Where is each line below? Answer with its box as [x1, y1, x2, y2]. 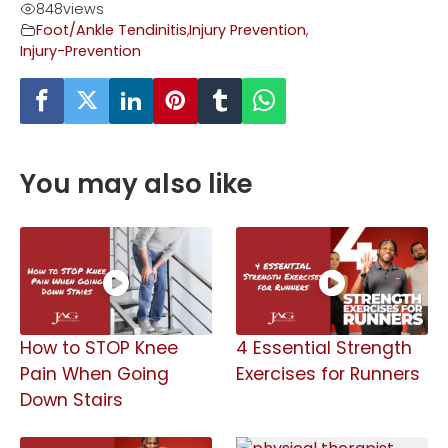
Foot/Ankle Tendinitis [36, 19, 187, 40]
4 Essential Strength [236, 335, 412, 360]
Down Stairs [20, 387, 123, 412]
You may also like [20, 165, 253, 202]
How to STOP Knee [20, 335, 178, 360]
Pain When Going [20, 361, 169, 386]
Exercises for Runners [236, 361, 420, 386]
